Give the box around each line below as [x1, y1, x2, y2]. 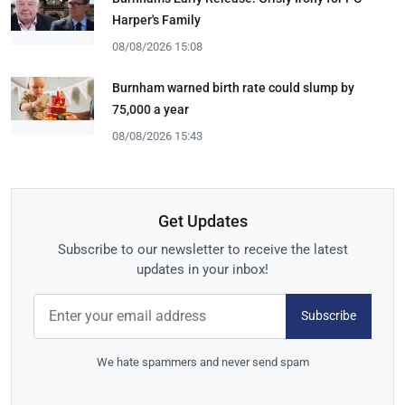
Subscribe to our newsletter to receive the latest [57, 240, 348, 258]
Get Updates [157, 211, 248, 231]
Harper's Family [112, 12, 201, 27]
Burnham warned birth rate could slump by [112, 80, 354, 95]
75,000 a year [112, 101, 189, 117]
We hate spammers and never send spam [96, 354, 309, 369]
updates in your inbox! [137, 260, 268, 278]
